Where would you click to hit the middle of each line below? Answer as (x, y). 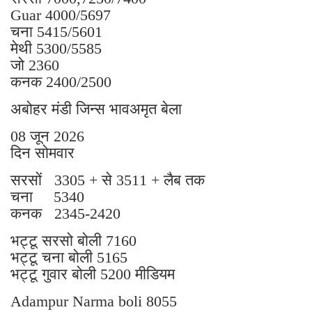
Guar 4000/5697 (61, 15)
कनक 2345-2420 (65, 213)
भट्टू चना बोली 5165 (69, 257)
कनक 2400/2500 (61, 81)
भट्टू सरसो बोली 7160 (73, 240)
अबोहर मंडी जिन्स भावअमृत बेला (96, 109)
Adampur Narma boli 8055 (96, 301)
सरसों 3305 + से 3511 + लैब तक (108, 180)
